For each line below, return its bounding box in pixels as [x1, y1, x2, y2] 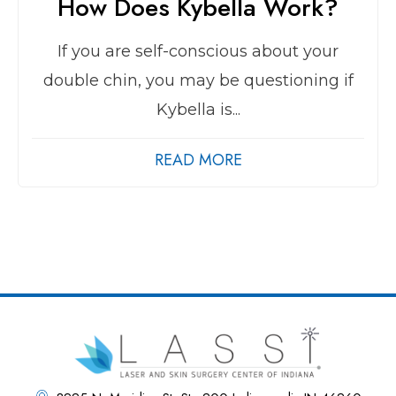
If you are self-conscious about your [57, 42, 339, 62]
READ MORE [154, 148, 242, 172]
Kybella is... [156, 100, 240, 120]
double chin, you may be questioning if [42, 71, 354, 91]
